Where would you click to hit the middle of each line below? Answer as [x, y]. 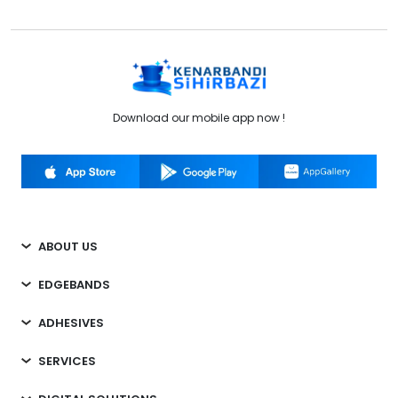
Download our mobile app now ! [199, 118]
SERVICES [68, 361]
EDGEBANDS [75, 284]
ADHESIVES [72, 322]
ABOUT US [68, 246]
